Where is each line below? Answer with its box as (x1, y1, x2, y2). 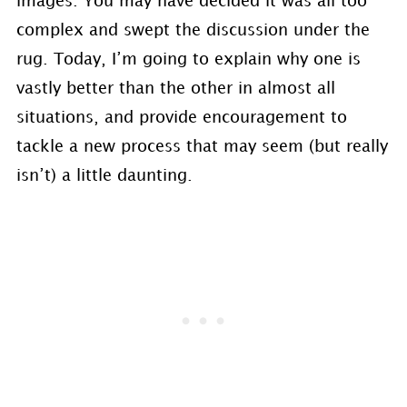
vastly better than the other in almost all (15, 81, 335, 96)
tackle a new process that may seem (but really (15, 139, 388, 154)
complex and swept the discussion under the (15, 23, 370, 38)
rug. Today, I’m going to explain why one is (15, 52, 361, 67)
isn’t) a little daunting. (15, 168, 193, 184)
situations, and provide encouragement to (15, 110, 347, 125)
